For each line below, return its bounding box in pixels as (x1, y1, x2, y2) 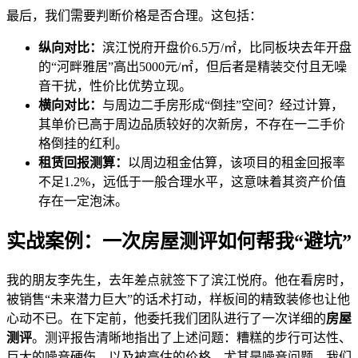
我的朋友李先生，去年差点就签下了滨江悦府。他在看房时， (6, 273, 352, 288)
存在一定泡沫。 (38, 194, 128, 209)
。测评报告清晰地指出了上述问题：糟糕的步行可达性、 (32, 331, 352, 345)
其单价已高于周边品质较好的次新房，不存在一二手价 (38, 117, 345, 132)
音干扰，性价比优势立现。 (38, 79, 192, 93)
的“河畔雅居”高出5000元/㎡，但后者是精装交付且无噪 (38, 60, 347, 74)
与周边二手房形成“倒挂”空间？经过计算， (102, 98, 344, 113)
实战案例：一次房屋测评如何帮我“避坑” (6, 231, 352, 253)
